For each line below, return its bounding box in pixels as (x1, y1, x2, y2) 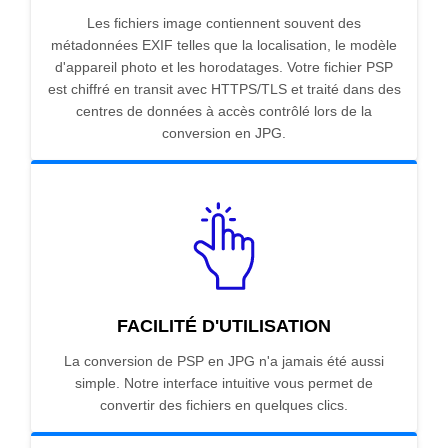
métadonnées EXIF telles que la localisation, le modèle (51, 37, 397, 54)
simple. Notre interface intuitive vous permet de (75, 375, 373, 392)
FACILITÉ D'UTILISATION (117, 316, 331, 337)
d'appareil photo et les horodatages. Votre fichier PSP (55, 59, 393, 76)
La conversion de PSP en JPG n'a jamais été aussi (64, 353, 384, 370)
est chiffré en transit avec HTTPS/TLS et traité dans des (47, 81, 401, 98)
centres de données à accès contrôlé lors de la (76, 103, 372, 120)
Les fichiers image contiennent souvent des (87, 15, 361, 32)
